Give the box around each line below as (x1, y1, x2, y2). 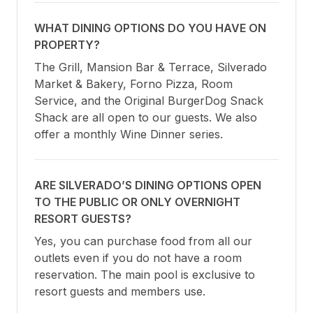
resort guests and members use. (34, 284, 205, 299)
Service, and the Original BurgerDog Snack (34, 94, 263, 108)
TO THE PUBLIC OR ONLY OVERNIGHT (34, 195, 240, 210)
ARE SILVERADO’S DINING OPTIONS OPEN (34, 178, 261, 193)
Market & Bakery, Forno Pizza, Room (34, 77, 233, 92)
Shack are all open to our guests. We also (34, 110, 257, 125)
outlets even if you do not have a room (34, 251, 242, 265)
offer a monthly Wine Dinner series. (34, 127, 223, 142)
